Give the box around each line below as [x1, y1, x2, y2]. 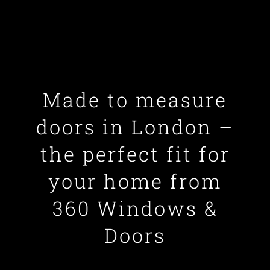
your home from [48, 168, 222, 195]
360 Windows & [52, 195, 218, 222]
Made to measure [43, 87, 227, 113]
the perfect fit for [40, 141, 230, 168]
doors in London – [36, 114, 234, 140]
